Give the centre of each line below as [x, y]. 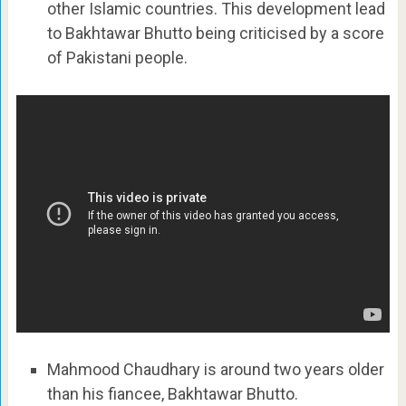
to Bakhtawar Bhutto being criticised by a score [215, 33]
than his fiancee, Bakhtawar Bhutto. [172, 394]
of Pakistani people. [117, 57]
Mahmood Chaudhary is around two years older [215, 370]
